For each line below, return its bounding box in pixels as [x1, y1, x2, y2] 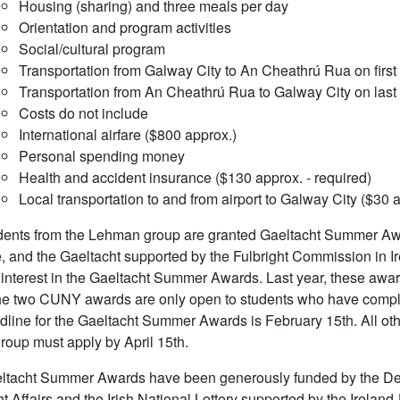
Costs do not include [18, 103, 148, 123]
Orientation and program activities [18, 17, 231, 37]
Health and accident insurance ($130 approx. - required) [18, 167, 371, 187]
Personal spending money [18, 146, 185, 166]
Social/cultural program [18, 38, 165, 59]
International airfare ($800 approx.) [18, 124, 237, 145]
